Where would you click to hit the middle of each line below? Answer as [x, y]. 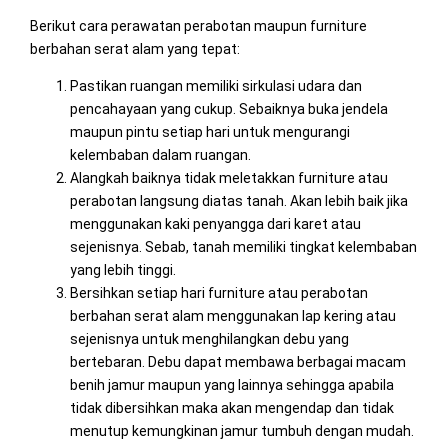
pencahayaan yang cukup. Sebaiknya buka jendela [228, 108]
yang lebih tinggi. [122, 269]
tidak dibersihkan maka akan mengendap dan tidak [231, 407]
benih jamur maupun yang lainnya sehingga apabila [231, 384]
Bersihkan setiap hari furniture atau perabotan [218, 292]
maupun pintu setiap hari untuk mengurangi [209, 131]
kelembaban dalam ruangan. [160, 154]
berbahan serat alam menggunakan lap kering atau [232, 315]
